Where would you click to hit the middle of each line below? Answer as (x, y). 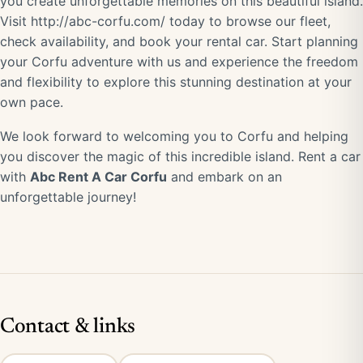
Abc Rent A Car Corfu (98, 177)
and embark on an (224, 177)
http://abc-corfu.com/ (98, 21)
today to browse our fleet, (248, 21)
